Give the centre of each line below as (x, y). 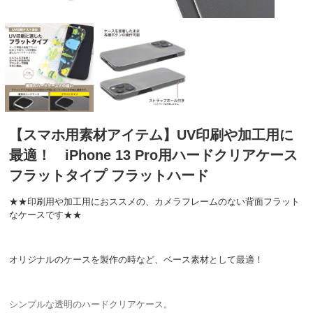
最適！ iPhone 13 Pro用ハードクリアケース (153, 155)
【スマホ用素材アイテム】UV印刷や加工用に (151, 135)
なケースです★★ (45, 215)
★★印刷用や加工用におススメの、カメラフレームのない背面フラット (154, 202)
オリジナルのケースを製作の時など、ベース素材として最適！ (136, 260)
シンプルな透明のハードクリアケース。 (91, 305)
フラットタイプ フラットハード (109, 176)
